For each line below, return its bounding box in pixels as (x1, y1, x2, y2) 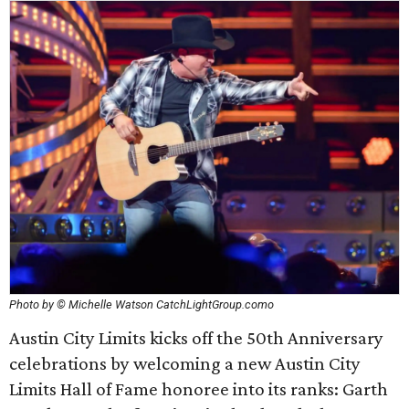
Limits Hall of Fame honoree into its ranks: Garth (9, 378, 388, 400)
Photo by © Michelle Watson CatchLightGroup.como (9, 298, 274, 311)
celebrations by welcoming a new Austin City (9, 352, 361, 374)
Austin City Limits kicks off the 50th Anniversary (9, 327, 383, 349)
